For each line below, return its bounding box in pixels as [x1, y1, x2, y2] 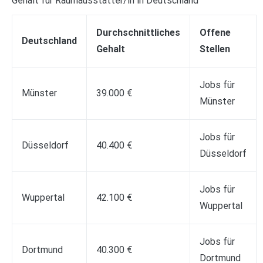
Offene [200, 26, 231, 38]
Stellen [200, 43, 230, 55]
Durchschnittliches [96, 26, 180, 38]
